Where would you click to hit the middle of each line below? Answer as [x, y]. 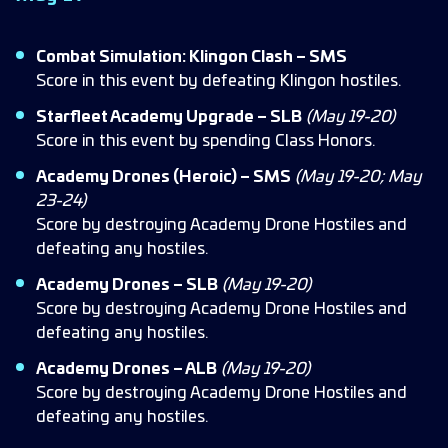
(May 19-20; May [358, 177]
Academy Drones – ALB [126, 369]
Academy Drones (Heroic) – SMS [163, 177]
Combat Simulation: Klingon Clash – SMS [191, 57]
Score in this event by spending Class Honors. [205, 141]
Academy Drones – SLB [127, 285]
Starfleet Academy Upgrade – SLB [169, 117]
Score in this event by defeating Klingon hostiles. [218, 81]
